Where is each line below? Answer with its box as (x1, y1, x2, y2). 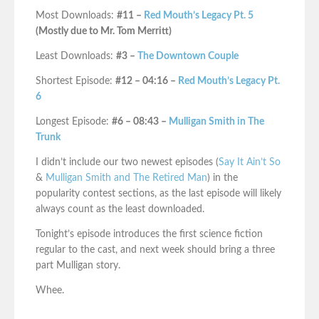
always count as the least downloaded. (36, 204, 204, 215)
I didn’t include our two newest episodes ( (36, 157, 219, 168)
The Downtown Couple (137, 51, 239, 62)
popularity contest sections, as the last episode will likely (36, 189, 281, 199)
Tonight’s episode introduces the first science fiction (36, 229, 263, 240)
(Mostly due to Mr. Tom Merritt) (36, 26, 172, 37)
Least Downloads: (36, 51, 116, 62)
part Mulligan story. (36, 261, 120, 271)
